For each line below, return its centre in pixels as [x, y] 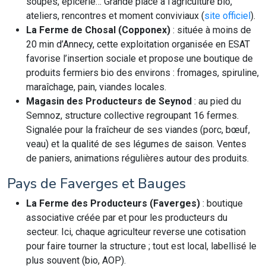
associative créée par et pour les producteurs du [127, 218]
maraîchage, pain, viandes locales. [96, 87]
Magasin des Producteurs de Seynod [109, 101]
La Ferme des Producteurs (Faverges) [113, 203]
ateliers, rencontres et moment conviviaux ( [115, 16]
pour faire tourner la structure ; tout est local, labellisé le [141, 246]
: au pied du [216, 101]
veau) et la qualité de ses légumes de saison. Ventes [136, 144]
